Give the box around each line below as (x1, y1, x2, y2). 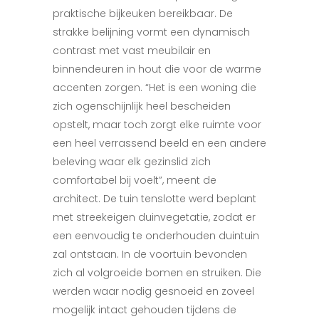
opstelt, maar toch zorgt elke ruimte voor (53, 117, 261, 132)
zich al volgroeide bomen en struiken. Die (53, 266, 261, 280)
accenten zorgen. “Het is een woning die (53, 80, 256, 95)
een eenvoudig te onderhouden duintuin (53, 229, 259, 243)
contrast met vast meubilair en (53, 43, 211, 58)
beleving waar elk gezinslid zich (53, 155, 211, 169)
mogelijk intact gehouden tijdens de (53, 303, 236, 317)
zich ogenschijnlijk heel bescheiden (53, 99, 231, 113)
